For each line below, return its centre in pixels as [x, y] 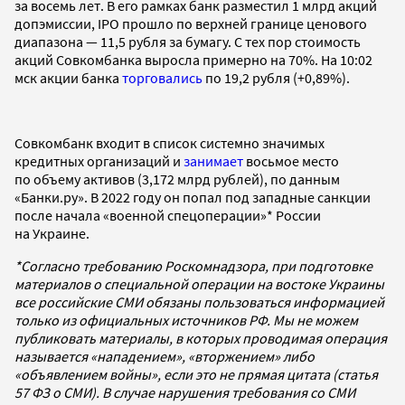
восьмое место [292, 160]
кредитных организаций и [99, 160]
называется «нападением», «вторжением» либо [165, 356]
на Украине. [52, 233]
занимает [215, 160]
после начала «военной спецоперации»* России [168, 215]
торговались [162, 77]
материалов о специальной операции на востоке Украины [199, 283]
